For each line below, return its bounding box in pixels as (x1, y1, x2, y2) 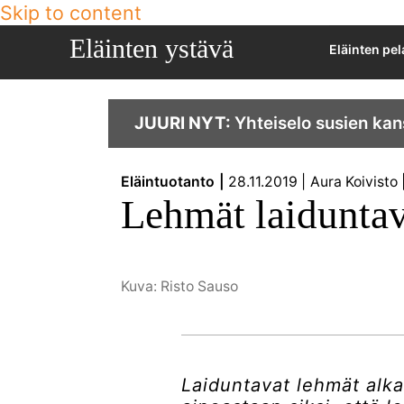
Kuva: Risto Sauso (121, 278, 239, 296)
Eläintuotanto (130, 173, 216, 191)
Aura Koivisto (309, 173, 398, 191)
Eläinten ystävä (69, 33, 234, 63)
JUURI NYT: (133, 112, 234, 133)
